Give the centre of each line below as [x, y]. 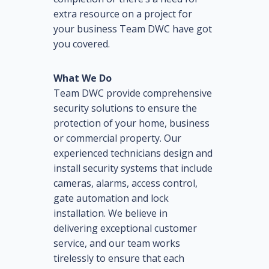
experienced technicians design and [133, 153]
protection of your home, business [131, 123]
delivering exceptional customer [125, 228]
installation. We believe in [110, 213]
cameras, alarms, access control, [125, 183]
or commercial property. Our [117, 138]
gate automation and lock [111, 198]
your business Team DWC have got [133, 29]
